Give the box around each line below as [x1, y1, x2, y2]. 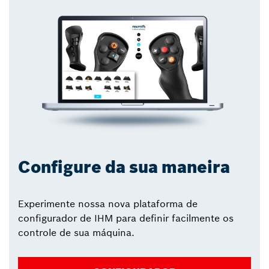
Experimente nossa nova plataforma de [18, 197, 198, 210]
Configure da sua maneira [18, 156, 230, 178]
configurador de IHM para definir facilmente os [18, 211, 234, 224]
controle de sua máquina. [18, 226, 134, 238]
